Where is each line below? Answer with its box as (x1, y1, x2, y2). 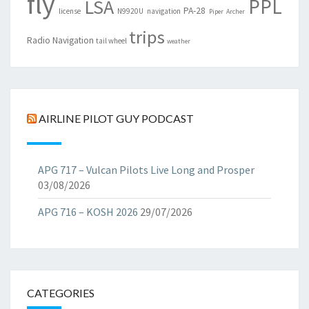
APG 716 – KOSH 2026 (38, 204, 138, 219)
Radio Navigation (27, 34, 94, 46)
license (58, 6, 81, 16)
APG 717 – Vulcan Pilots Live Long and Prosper (38, 162, 255, 177)
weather (167, 36, 190, 46)
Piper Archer (209, 6, 246, 16)
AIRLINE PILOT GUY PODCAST (39, 112, 194, 126)
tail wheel (96, 35, 127, 46)
